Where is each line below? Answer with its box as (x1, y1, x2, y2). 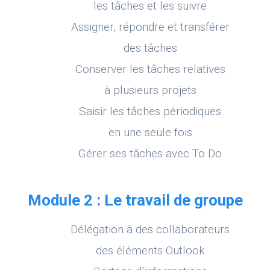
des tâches (123, 41, 177, 55)
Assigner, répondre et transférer (71, 20, 230, 34)
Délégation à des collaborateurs (71, 222, 230, 237)
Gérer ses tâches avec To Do (78, 146, 222, 161)
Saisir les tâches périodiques (79, 104, 221, 119)
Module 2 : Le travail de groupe (27, 191, 243, 210)
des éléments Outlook (95, 243, 205, 258)
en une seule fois (108, 125, 192, 140)
